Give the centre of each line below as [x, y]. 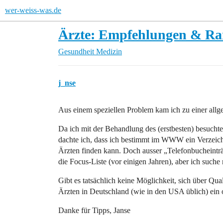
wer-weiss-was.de [33, 10]
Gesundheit [76, 52]
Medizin [109, 52]
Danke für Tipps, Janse [94, 210]
